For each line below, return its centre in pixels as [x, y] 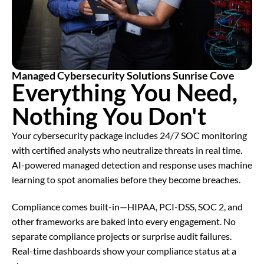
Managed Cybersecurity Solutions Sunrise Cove [123, 76]
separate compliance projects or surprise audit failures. [122, 236]
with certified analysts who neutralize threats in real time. [127, 150]
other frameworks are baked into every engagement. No [124, 221]
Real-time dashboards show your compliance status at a [124, 250]
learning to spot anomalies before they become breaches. [126, 180]
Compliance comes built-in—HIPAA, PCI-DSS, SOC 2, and [127, 206]
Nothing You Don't [109, 116]
